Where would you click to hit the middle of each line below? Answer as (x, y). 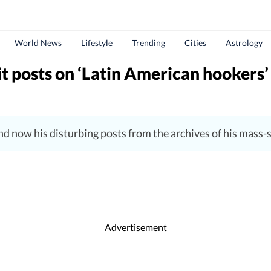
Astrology (244, 43)
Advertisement (135, 227)
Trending (149, 43)
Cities (195, 43)
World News (38, 43)
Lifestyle (97, 43)
